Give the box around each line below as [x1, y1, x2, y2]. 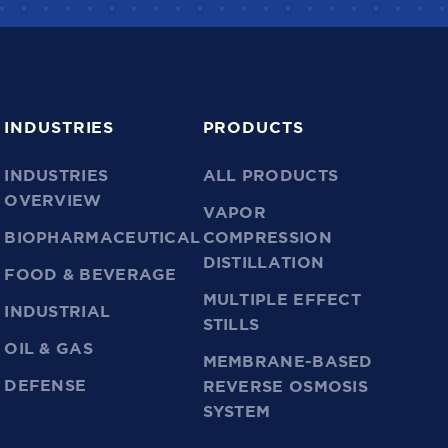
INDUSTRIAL [4, 304, 111, 321]
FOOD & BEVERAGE [4, 267, 177, 284]
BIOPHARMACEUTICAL [4, 230, 201, 247]
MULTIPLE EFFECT [202, 292, 362, 309]
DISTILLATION [202, 255, 325, 272]
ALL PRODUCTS [202, 168, 339, 185]
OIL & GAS [4, 341, 93, 358]
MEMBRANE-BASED [202, 354, 373, 371]
